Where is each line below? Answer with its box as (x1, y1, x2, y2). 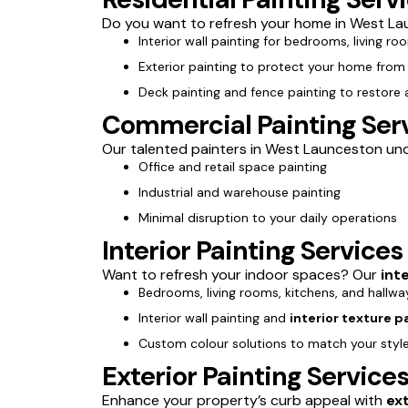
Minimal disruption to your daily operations (138, 209, 397, 226)
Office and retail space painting (138, 158, 327, 175)
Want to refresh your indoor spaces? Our (102, 264, 381, 284)
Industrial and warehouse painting (138, 183, 341, 200)
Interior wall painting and (138, 309, 290, 326)
